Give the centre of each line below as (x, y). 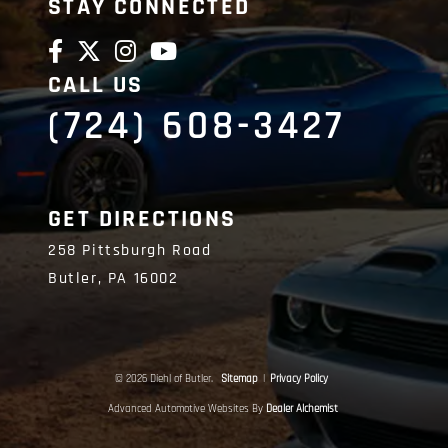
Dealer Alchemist (301, 409)
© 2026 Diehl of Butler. (165, 379)
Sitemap (239, 379)
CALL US (96, 85)
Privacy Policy (299, 379)
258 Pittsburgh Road (130, 251)
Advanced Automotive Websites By (185, 409)
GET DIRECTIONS (142, 219)
